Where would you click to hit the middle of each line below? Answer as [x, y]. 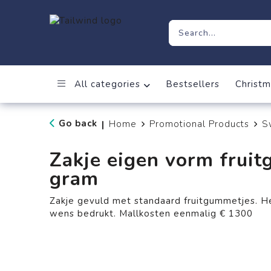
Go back [78, 123]
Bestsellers [192, 84]
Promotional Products [199, 124]
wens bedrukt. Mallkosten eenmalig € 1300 [151, 214]
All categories [106, 84]
